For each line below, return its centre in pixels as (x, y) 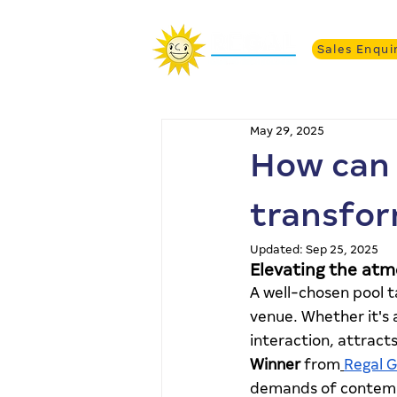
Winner (275, 365)
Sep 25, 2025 (342, 249)
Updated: (278, 249)
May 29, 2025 (287, 130)
